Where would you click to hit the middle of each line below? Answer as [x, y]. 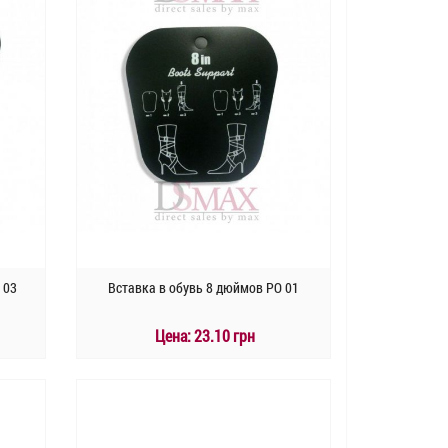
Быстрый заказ [203, 422]
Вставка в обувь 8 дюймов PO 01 [203, 288]
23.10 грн [223, 336]
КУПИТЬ [214, 388]
